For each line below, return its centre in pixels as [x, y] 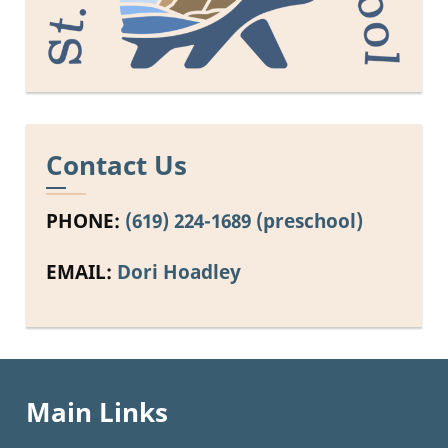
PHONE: [83, 220]
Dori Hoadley [179, 272]
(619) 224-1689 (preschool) [244, 220]
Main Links [97, 413]
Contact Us [116, 165]
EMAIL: [79, 272]
